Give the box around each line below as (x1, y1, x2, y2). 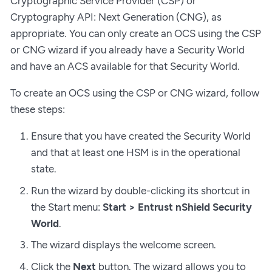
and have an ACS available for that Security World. (10, 60, 240, 73)
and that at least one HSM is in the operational (31, 146, 240, 159)
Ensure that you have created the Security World (31, 130, 251, 143)
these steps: (10, 103, 65, 116)
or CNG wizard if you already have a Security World (10, 44, 245, 56)
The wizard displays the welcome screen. (31, 239, 216, 251)
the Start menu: (31, 200, 103, 213)
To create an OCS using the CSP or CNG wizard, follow (10, 87, 259, 100)
